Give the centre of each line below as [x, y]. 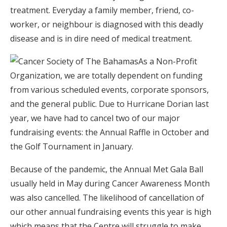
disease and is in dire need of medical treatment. [101, 39]
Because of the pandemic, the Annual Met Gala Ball [107, 169]
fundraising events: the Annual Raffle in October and [109, 132]
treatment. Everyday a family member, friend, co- [102, 10]
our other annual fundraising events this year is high [111, 212]
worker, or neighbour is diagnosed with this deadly [107, 24]
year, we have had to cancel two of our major [95, 118]
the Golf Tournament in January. [72, 146]
